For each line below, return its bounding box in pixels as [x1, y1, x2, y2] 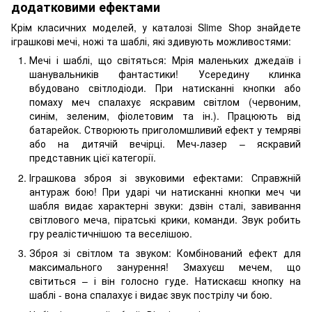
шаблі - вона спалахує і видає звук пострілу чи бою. [29, 288, 272, 302]
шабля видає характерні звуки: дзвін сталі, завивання [29, 198, 301, 212]
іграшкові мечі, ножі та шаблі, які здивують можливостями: [11, 34, 291, 49]
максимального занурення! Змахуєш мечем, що [29, 260, 301, 274]
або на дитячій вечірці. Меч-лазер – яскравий [29, 136, 301, 151]
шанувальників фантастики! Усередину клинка [29, 67, 301, 81]
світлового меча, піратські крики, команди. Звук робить [29, 212, 301, 226]
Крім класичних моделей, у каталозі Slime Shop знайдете [11, 20, 301, 35]
